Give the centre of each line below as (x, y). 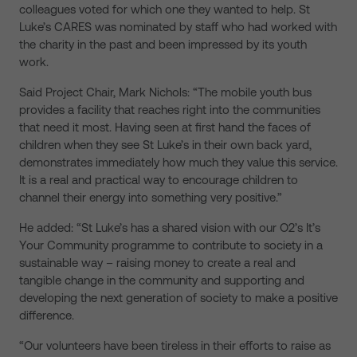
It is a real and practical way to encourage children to (159, 180)
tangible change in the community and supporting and (162, 280)
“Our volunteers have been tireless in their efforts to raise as (175, 345)
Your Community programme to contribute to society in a (171, 245)
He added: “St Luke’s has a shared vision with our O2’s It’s (170, 228)
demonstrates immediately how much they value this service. (178, 162)
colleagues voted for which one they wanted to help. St (165, 9)
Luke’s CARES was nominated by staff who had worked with (178, 27)
